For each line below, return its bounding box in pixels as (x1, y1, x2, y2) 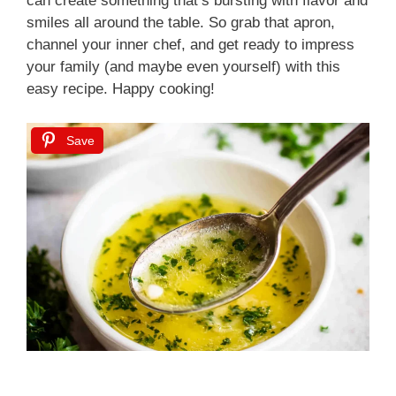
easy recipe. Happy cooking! (27, 80, 215, 98)
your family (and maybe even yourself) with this (27, 58, 340, 76)
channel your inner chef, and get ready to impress (27, 36, 354, 54)
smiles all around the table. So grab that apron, (27, 14, 335, 32)
